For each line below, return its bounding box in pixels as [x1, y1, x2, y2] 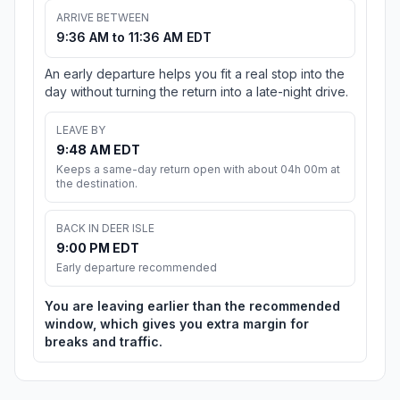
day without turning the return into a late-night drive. [45, 84, 348, 100]
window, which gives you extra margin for [45, 316, 309, 332]
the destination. [56, 177, 137, 191]
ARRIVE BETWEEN [56, 11, 149, 25]
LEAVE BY [56, 123, 105, 137]
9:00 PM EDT [56, 240, 139, 256]
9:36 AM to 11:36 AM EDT [56, 29, 212, 46]
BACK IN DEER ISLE [56, 221, 154, 236]
